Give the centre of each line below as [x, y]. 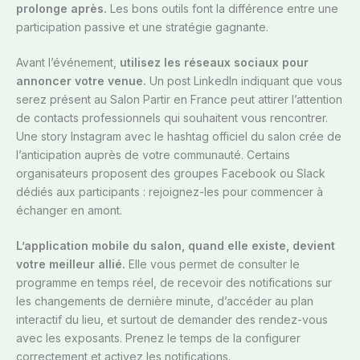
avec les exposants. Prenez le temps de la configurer [158, 338]
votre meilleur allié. [71, 264]
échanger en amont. [69, 211]
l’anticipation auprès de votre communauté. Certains [153, 155]
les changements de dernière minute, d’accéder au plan [165, 301]
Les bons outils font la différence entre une [223, 9]
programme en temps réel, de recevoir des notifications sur [174, 283]
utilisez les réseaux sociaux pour [214, 63]
